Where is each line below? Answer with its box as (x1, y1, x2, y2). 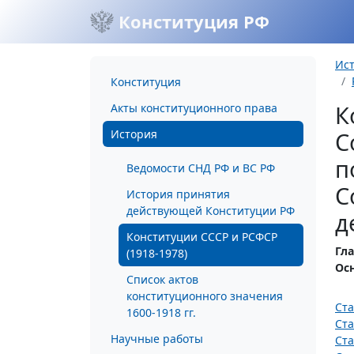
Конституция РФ (114, 9, 269, 33)
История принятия (126, 186, 230, 201)
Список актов (126, 272, 198, 287)
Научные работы (111, 331, 203, 346)
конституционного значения (126, 288, 283, 303)
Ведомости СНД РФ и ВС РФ (126, 160, 275, 175)
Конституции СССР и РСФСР (126, 229, 277, 244)
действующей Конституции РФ (126, 203, 295, 218)
